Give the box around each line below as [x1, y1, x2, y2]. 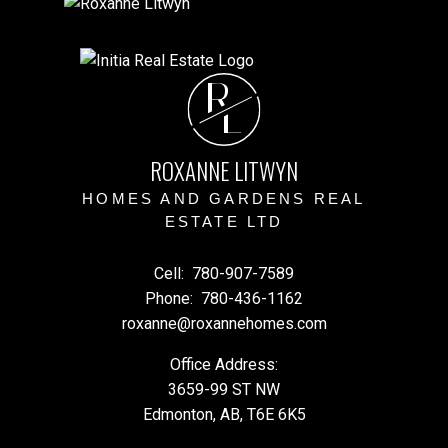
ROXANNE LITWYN [150, 154, 298, 189]
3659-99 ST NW [168, 379, 280, 399]
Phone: [145, 288, 197, 308]
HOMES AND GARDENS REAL [82, 191, 366, 208]
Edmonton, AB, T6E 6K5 [142, 404, 306, 424]
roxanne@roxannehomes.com [121, 313, 327, 333]
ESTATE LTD [164, 214, 284, 231]
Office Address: [170, 354, 278, 374]
